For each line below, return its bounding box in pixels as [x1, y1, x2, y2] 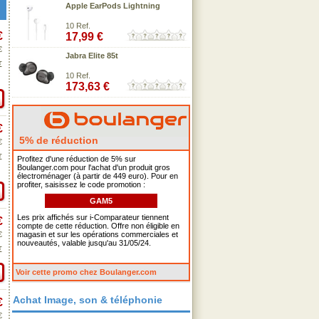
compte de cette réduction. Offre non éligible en [17, 221, 179, 230]
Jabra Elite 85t [66, 51, 118, 60]
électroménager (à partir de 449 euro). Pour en [17, 172, 178, 180]
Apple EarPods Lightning [66, 1, 160, 10]
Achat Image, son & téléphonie [13, 294, 162, 305]
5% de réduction [16, 135, 98, 146]
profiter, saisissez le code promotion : [17, 180, 145, 189]
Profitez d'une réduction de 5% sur [17, 155, 136, 163]
